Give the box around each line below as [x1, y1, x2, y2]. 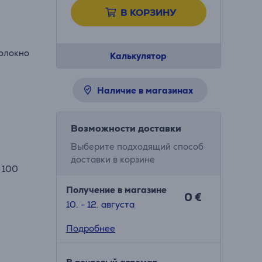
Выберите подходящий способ [70, 141, 204, 152]
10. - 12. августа [65, 199, 135, 210]
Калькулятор [110, 50, 167, 61]
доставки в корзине [70, 154, 155, 165]
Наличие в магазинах [97, 85, 194, 96]
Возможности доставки [70, 122, 181, 135]
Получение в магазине [65, 184, 167, 195]
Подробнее [65, 223, 115, 234]
